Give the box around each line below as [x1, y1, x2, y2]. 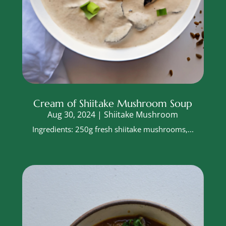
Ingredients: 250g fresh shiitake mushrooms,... [32, 124, 194, 134]
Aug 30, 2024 [47, 108, 96, 120]
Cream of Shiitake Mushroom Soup [33, 97, 193, 110]
